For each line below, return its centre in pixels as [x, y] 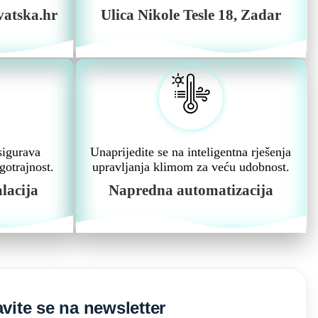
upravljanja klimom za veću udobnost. [191, 167]
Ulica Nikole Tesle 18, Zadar [191, 15]
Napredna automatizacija [191, 190]
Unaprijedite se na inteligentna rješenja [191, 152]
